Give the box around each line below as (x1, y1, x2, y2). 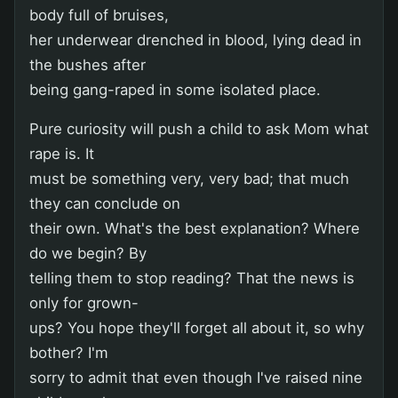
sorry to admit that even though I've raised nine (29, 368, 362, 386)
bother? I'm (29, 343, 108, 362)
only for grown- (29, 293, 139, 312)
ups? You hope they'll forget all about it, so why (29, 318, 364, 337)
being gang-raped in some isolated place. (29, 80, 321, 99)
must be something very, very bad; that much (29, 169, 349, 187)
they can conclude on (29, 194, 180, 212)
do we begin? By (29, 243, 147, 262)
